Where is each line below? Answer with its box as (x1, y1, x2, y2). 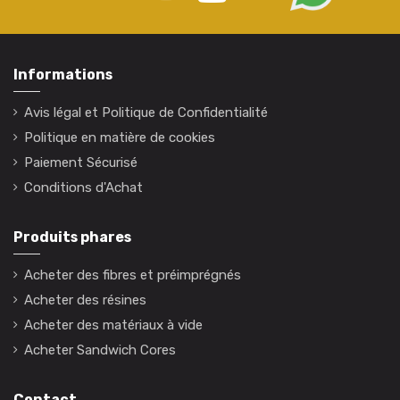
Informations (13, 65, 112, 83)
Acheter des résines (24, 291, 146, 308)
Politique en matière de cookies (24, 129, 215, 146)
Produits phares (13, 228, 131, 246)
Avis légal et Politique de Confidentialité (24, 104, 268, 121)
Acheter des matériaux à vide (24, 316, 203, 333)
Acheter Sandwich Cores (24, 341, 176, 358)
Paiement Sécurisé (24, 154, 137, 171)
